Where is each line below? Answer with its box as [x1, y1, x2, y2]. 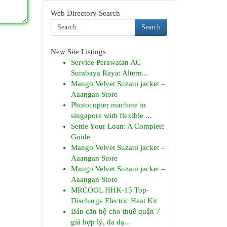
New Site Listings [50, 48, 106, 56]
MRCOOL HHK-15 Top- [70, 186, 149, 194]
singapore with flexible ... [70, 111, 152, 120]
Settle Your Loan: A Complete [70, 122, 165, 130]
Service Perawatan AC [70, 58, 141, 66]
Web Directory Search [50, 9, 120, 17]
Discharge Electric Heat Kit [70, 197, 157, 205]
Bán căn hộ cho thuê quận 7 [70, 207, 160, 215]
